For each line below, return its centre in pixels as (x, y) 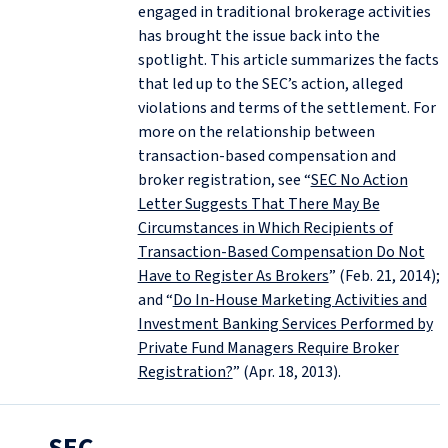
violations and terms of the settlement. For (286, 108)
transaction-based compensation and (266, 156)
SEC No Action (359, 180)
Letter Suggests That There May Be (258, 204)
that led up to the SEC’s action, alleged (270, 84)
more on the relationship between (256, 132)
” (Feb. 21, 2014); (384, 276)
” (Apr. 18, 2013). (286, 372)
